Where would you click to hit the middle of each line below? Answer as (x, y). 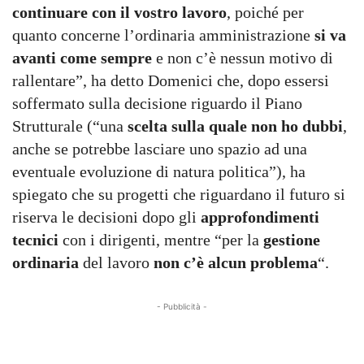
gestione (290, 240)
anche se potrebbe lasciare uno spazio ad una (160, 149)
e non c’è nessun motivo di (243, 58)
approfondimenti (260, 217)
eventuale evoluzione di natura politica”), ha (159, 171)
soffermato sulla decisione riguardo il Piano (157, 103)
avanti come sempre (82, 58)
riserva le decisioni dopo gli (106, 217)
